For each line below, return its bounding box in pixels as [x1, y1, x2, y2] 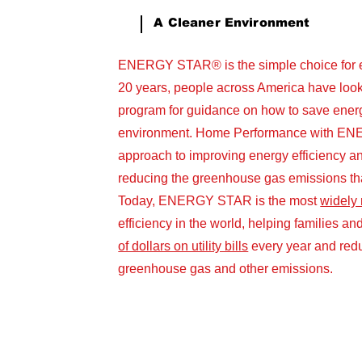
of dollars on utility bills [118, 239, 249, 253]
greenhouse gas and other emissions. [118, 262, 334, 276]
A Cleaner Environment [154, 15, 310, 29]
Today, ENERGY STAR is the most [118, 194, 321, 208]
